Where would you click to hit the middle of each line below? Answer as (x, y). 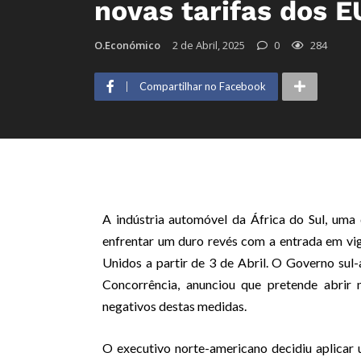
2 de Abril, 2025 (209, 46)
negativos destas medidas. (174, 306)
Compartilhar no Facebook (203, 87)
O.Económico (127, 46)
